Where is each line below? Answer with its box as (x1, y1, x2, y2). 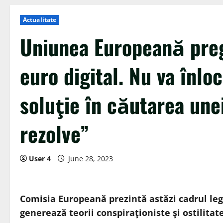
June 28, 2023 (66, 154, 115, 164)
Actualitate (23, 15, 57, 24)
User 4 (29, 154, 51, 164)
